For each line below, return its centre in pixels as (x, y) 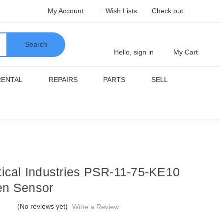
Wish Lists (121, 11)
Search (36, 44)
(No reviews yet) (43, 206)
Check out (167, 11)
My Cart (186, 52)
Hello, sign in (134, 52)
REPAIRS (63, 80)
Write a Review (96, 206)
